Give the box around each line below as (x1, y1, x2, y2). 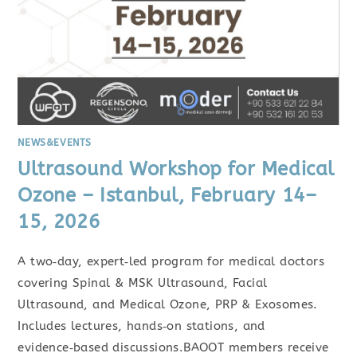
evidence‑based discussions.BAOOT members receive (18, 340, 329, 355)
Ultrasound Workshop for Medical (18, 158, 335, 181)
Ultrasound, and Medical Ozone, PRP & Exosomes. (18, 297, 318, 312)
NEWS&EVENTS (18, 137, 92, 149)
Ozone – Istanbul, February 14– (18, 184, 317, 207)
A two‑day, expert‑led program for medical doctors (18, 254, 325, 269)
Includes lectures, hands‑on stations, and (18, 319, 265, 334)
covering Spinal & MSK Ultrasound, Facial (18, 276, 268, 291)
